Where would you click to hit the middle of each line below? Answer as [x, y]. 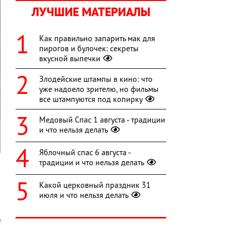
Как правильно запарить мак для [97, 38]
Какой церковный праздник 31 [95, 185]
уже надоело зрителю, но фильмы [99, 89]
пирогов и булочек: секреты [89, 48]
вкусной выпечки [70, 59]
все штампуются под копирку [91, 99]
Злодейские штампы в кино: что [96, 79]
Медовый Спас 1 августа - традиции [102, 120]
